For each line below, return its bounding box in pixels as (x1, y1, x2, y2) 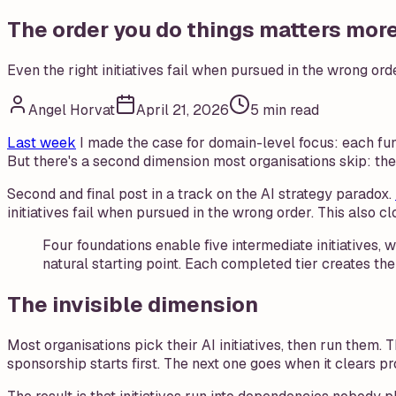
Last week (7, 133, 76, 152)
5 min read (250, 100, 319, 119)
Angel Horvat (28, 100, 115, 119)
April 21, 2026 (136, 100, 229, 119)
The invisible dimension (7, 290, 258, 318)
